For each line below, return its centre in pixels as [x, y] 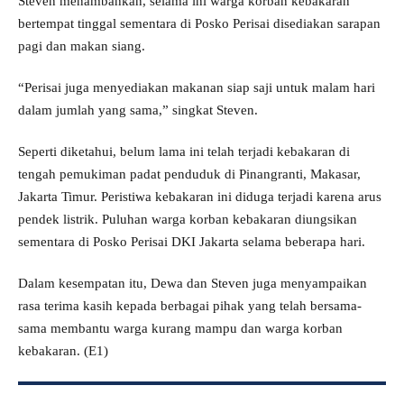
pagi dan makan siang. [82, 46]
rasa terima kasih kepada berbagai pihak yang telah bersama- [190, 306]
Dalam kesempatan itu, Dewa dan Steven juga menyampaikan [193, 284]
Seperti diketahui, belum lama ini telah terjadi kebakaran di [184, 152]
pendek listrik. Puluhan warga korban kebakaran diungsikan [188, 220]
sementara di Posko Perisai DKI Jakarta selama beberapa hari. [192, 242]
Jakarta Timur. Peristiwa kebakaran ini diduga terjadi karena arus [200, 197]
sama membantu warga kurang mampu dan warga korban [180, 329]
